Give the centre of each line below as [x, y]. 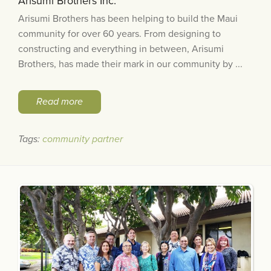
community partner [83, 139]
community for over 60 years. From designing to [119, 34]
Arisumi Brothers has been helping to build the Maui [128, 19]
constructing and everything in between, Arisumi [121, 49]
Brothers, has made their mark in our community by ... [130, 64]
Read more [60, 102]
